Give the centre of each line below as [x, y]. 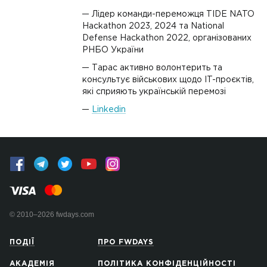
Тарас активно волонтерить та [157, 68]
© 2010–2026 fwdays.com [52, 215]
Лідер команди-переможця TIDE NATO [173, 14]
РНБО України [113, 50]
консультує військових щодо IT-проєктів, [168, 80]
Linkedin [109, 110]
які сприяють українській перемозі [154, 92]
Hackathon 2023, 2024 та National [153, 26]
